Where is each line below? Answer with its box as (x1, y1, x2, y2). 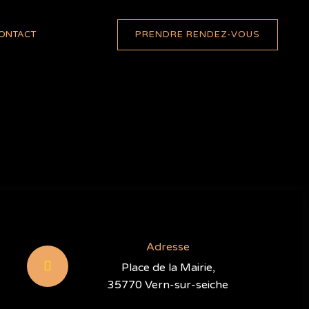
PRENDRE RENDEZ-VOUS (135, 28, 260, 40)
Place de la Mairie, (121, 261, 215, 275)
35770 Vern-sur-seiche (108, 278, 229, 292)
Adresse (146, 240, 190, 254)
